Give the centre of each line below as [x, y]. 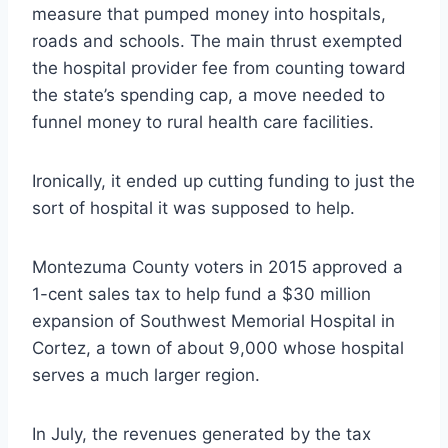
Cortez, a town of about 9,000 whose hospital [218, 347]
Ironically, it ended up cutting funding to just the [223, 180]
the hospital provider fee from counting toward [219, 67]
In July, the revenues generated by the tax [201, 433]
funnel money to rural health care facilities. [203, 121]
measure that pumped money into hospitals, [209, 13]
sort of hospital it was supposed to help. [193, 207]
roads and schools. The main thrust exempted [217, 40]
